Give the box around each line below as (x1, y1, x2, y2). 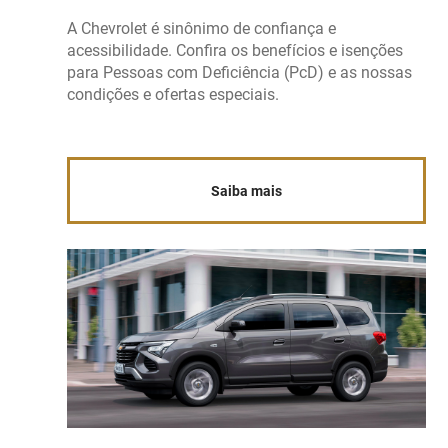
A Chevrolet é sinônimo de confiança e (67, 19, 337, 39)
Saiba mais (210, 182, 282, 199)
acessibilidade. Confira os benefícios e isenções (67, 41, 404, 61)
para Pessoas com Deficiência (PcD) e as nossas (67, 63, 413, 83)
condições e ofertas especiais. (67, 85, 280, 105)
